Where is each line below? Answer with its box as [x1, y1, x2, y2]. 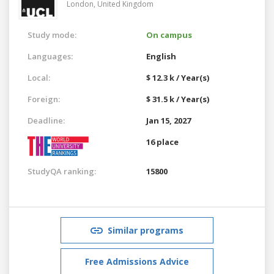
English [146, 50, 176, 62]
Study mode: [28, 29, 76, 40]
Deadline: [28, 114, 65, 126]
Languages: [28, 50, 73, 62]
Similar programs [108, 224, 183, 236]
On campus [146, 29, 192, 40]
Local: [28, 72, 50, 83]
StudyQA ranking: [28, 165, 96, 177]
